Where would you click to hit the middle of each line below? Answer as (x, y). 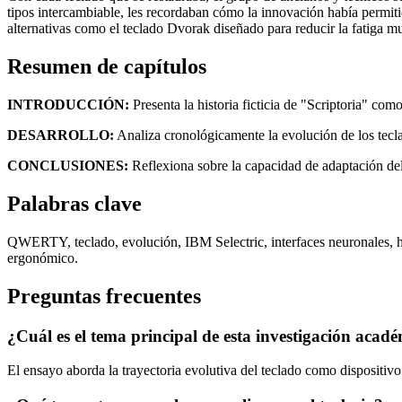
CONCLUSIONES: (68, 165)
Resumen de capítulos (107, 67)
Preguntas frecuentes (104, 296)
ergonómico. (43, 258)
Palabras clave (74, 203)
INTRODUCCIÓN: (68, 104)
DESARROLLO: (61, 135)
